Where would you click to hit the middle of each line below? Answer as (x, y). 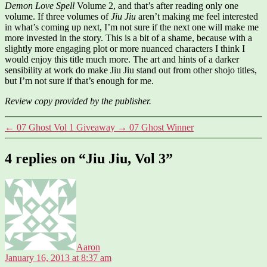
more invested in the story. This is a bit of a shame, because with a (128, 38)
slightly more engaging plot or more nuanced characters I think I (125, 48)
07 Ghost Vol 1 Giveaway (66, 127)
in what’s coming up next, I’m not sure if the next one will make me (132, 27)
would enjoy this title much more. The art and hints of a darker (122, 59)
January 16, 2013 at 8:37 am (58, 257)
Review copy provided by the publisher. (78, 101)
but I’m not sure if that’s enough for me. (79, 80)
